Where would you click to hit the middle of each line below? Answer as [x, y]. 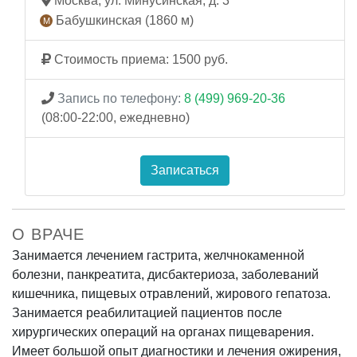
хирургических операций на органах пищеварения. [163, 331]
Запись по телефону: [119, 98]
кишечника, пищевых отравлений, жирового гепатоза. [171, 293]
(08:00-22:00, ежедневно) [116, 117]
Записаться [185, 170]
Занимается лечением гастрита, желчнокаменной [158, 255]
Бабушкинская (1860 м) [123, 20]
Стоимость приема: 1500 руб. [139, 59]
